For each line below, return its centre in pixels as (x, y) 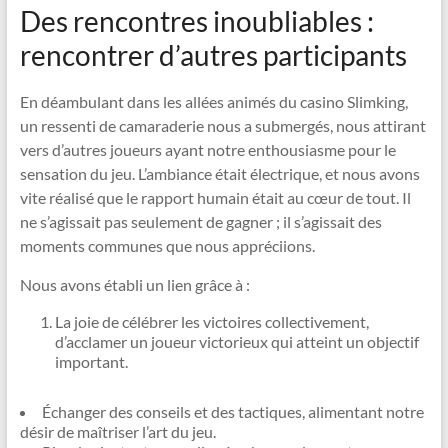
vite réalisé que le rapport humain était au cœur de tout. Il (215, 197)
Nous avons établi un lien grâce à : (134, 284)
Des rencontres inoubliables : (196, 21)
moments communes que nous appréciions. (167, 245)
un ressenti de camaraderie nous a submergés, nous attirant (222, 125)
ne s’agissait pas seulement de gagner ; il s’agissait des (200, 221)
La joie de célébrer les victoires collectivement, (211, 321)
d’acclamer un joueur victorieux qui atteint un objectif (236, 341)
